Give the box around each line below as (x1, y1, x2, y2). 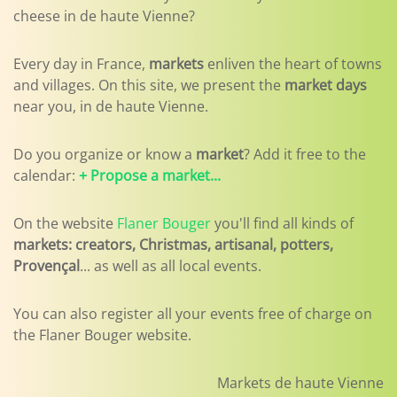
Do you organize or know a (13, 144, 196, 164)
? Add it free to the (244, 144, 366, 164)
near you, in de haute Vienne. (13, 97, 208, 116)
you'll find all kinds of (211, 214, 354, 233)
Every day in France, (13, 54, 149, 74)
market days (284, 75, 367, 95)
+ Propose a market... (79, 166, 221, 185)
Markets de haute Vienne (217, 373, 384, 393)
